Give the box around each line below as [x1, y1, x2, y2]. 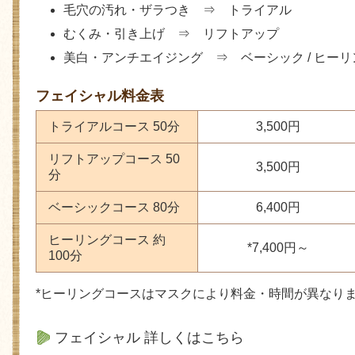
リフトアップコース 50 [48, 152, 180, 166]
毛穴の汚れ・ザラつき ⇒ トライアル [63, 3, 292, 17]
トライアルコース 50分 [48, 120, 180, 134]
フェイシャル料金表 [36, 88, 164, 105]
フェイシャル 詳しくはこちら [55, 329, 244, 345]
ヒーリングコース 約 [48, 233, 166, 247]
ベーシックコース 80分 [48, 200, 180, 215]
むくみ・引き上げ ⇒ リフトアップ [63, 27, 279, 41]
